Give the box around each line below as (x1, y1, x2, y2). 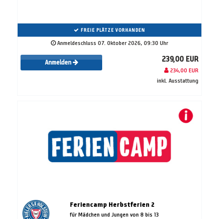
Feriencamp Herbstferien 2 (69, 200, 154, 209)
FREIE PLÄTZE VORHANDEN (79, 27, 145, 34)
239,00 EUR (162, 54, 198, 64)
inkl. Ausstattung (157, 77, 198, 85)
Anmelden (44, 59, 73, 67)
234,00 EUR (169, 66, 198, 74)
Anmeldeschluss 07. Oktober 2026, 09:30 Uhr (56, 39, 168, 47)
